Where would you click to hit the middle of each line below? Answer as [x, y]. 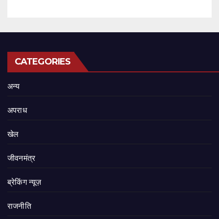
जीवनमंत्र [22, 158]
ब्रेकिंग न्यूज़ [24, 182]
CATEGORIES [43, 61]
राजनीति [19, 206]
